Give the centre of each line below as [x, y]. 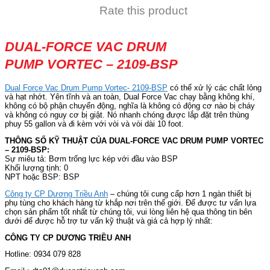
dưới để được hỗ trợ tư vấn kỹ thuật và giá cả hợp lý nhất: [109, 221]
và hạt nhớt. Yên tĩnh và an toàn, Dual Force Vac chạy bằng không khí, [130, 96]
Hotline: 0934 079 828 [43, 254]
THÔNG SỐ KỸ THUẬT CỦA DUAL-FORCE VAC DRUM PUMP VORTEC [134, 140]
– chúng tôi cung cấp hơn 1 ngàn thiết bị [180, 193]
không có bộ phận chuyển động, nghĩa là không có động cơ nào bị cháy [130, 105]
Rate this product [143, 11]
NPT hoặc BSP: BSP [42, 177]
